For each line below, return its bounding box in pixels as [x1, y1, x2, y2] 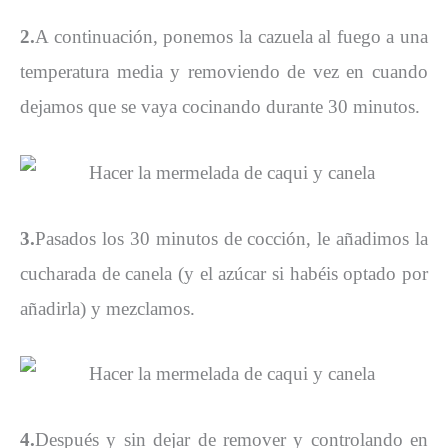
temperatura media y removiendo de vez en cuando [20, 61, 428, 83]
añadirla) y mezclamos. [20, 297, 195, 319]
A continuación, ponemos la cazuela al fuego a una [35, 26, 428, 48]
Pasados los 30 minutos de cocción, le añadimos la [35, 227, 428, 249]
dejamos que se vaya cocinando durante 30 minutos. [20, 96, 420, 118]
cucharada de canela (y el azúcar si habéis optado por [20, 262, 428, 284]
